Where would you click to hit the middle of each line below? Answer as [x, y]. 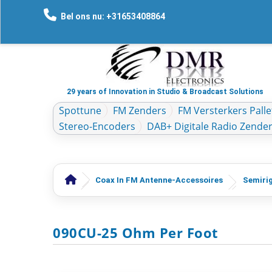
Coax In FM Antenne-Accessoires [159, 180]
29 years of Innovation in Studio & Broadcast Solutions [165, 92]
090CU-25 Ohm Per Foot [136, 233]
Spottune [80, 110]
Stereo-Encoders [97, 126]
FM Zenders [140, 110]
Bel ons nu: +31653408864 [113, 16]
